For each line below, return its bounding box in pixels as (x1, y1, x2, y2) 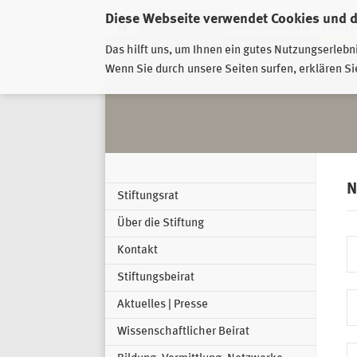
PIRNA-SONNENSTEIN (229, 24, 310, 33)
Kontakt (117, 245, 158, 257)
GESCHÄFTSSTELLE (146, 24, 218, 33)
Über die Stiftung (117, 218, 204, 230)
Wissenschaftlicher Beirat (117, 326, 249, 339)
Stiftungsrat (117, 190, 178, 203)
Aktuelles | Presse (117, 299, 208, 312)
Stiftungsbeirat (117, 272, 194, 284)
